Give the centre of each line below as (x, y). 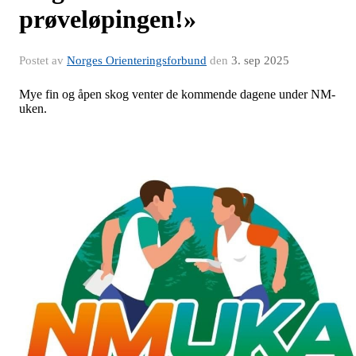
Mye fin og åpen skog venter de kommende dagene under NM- (177, 94)
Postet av (43, 60)
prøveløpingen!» (108, 19)
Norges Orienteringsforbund (137, 60)
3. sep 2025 (260, 60)
